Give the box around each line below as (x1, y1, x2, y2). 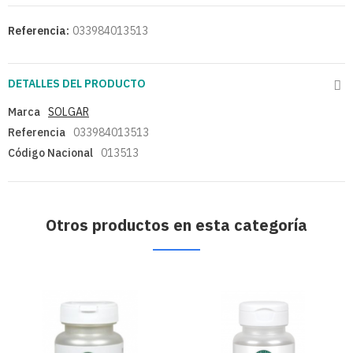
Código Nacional (8, 146, 93, 161)
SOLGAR (48, 105, 89, 120)
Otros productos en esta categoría (46, 214, 307, 236)
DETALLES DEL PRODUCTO (8, 76, 146, 91)
